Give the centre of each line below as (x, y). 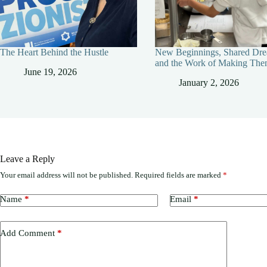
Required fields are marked (179, 175)
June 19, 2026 (50, 72)
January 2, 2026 (209, 83)
